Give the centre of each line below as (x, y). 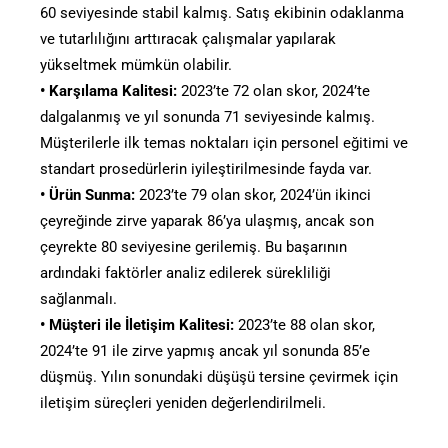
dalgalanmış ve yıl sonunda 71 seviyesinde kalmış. (207, 116)
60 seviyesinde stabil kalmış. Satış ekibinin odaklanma (222, 12)
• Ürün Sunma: (87, 194)
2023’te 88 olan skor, (304, 324)
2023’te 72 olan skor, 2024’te (273, 90)
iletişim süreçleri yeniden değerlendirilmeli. (183, 402)
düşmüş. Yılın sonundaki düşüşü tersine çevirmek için (219, 376)
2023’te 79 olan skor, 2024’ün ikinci (253, 194)
